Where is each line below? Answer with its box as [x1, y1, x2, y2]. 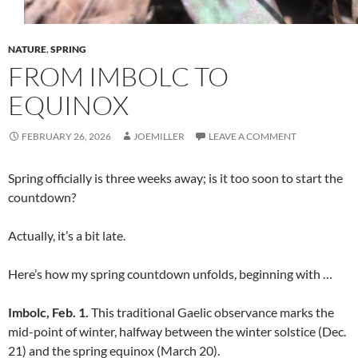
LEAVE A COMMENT [209, 130, 296, 142]
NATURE [8, 43, 46, 55]
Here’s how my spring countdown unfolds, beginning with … [8, 266, 332, 281]
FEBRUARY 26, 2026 [22, 130, 111, 142]
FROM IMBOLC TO [8, 60, 229, 93]
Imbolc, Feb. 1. [8, 304, 89, 320]
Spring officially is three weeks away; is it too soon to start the [8, 170, 343, 185]
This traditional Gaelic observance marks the [89, 304, 334, 320]
